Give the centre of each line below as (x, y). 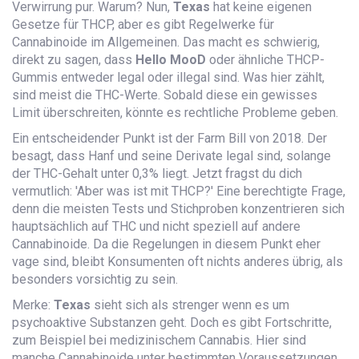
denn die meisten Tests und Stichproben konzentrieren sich (178, 209)
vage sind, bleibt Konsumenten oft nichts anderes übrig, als (177, 262)
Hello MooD (171, 60)
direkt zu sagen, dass (74, 60)
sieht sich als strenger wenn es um (190, 305)
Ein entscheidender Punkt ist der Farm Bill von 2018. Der (169, 139)
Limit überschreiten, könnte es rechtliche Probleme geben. (175, 113)
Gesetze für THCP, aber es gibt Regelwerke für (143, 25)
